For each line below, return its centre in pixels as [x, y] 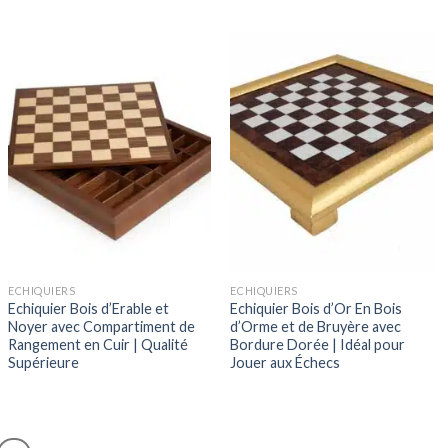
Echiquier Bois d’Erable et [89, 308]
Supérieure [44, 362]
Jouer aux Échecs [285, 362]
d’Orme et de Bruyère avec [316, 326]
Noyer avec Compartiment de [102, 326]
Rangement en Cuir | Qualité [98, 344]
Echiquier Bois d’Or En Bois [316, 308]
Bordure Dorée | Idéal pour [318, 344]
